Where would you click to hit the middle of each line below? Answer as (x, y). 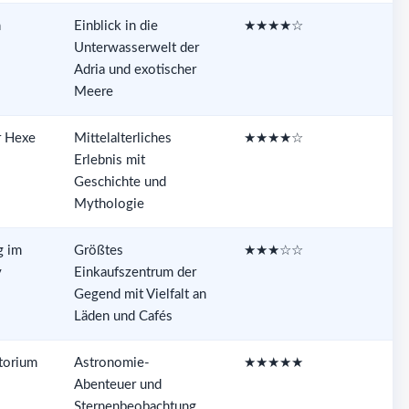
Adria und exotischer (135, 69)
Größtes (98, 250)
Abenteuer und (117, 384)
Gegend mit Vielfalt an (140, 294)
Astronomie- (111, 362)
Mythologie (109, 204)
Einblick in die (115, 26)
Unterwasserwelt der (136, 47)
